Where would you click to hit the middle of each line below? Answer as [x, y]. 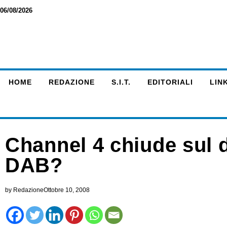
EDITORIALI [170, 82]
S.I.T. [121, 82]
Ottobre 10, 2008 [67, 190]
